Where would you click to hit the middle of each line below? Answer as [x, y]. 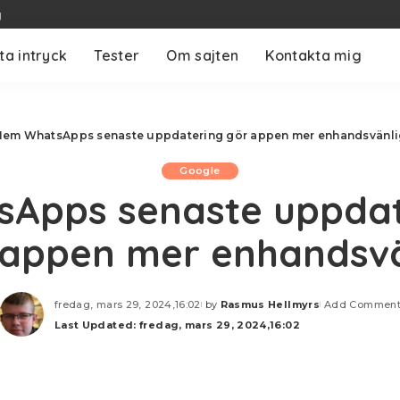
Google [200, 171]
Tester [117, 55]
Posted [221, 311]
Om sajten [203, 55]
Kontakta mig [314, 55]
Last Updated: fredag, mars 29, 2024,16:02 [177, 325]
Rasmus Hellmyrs [270, 304]
